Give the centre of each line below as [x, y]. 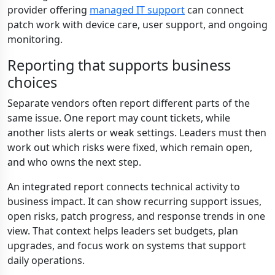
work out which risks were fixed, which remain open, [130, 147]
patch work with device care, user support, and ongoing [137, 25]
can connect [214, 10]
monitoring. [35, 39]
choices [32, 82]
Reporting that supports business [119, 65]
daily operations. [46, 260]
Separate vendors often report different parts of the [129, 103]
